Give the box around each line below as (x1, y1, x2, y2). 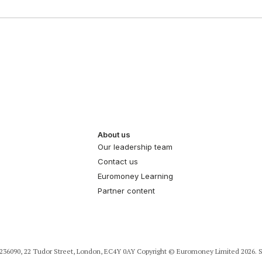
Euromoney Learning (98, 171, 173, 181)
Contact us (98, 156, 138, 166)
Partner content (98, 185, 155, 195)
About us (98, 129, 130, 139)
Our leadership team (98, 142, 173, 151)
